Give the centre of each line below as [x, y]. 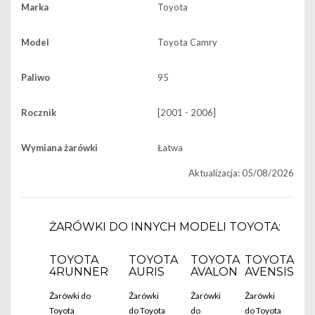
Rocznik [39, 112]
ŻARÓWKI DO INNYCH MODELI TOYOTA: [165, 227]
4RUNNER [79, 272]
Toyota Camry [187, 42]
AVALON [214, 272]
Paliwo [36, 77]
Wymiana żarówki [59, 148]
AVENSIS [269, 272]
